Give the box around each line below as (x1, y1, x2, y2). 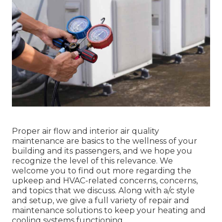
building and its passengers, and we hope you (12, 146, 192, 156)
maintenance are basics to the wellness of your (12, 136, 197, 146)
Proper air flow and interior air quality (12, 126, 159, 136)
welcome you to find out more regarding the (12, 166, 191, 175)
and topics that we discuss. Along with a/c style (12, 185, 195, 195)
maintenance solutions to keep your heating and (12, 205, 206, 215)
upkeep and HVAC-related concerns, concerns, (12, 175, 198, 185)
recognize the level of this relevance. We (12, 156, 173, 166)
